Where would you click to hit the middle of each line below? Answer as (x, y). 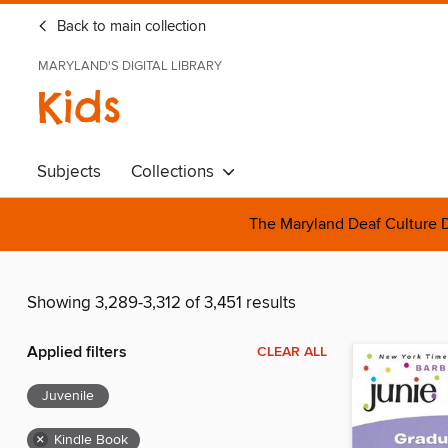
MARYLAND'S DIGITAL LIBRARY (130, 66)
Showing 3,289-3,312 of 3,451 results (161, 303)
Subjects (69, 172)
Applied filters (77, 353)
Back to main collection (129, 27)
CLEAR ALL (292, 352)
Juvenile (68, 396)
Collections (176, 172)
